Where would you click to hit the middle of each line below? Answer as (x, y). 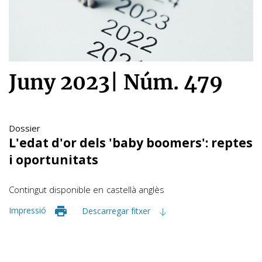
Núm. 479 (173, 82)
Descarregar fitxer (117, 211)
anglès (151, 189)
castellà (121, 189)
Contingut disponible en (56, 189)
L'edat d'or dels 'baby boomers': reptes (131, 142)
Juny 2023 (59, 82)
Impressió (27, 210)
